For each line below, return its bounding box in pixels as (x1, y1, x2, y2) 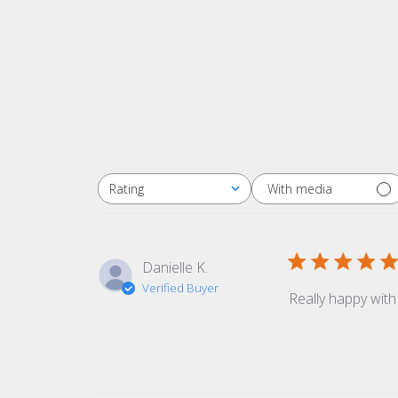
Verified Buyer (142, 280, 219, 297)
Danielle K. (142, 258, 209, 278)
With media (267, 179, 333, 197)
